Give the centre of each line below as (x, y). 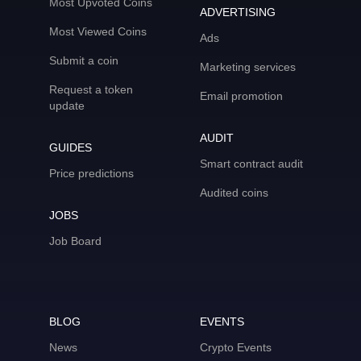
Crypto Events (236, 347)
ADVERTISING (238, 12)
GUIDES (70, 147)
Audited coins (234, 193)
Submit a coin (83, 60)
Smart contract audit (251, 164)
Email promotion (241, 96)
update (66, 106)
